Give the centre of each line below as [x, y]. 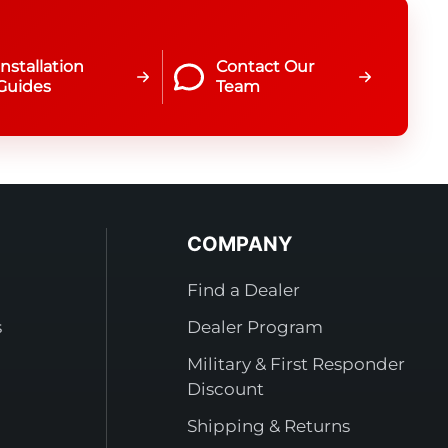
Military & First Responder [295, 364]
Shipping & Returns [268, 426]
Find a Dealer [243, 290]
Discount [225, 389]
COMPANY [239, 244]
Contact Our [265, 66]
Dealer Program [254, 327]
